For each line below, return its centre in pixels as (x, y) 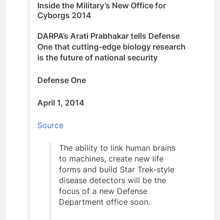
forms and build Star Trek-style (117, 170)
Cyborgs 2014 (64, 15)
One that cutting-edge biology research (111, 47)
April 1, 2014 (61, 103)
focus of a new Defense (103, 191)
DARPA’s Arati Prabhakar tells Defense (109, 36)
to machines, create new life (111, 159)
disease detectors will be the (112, 180)
